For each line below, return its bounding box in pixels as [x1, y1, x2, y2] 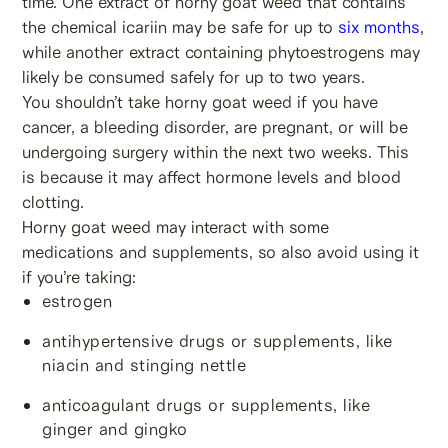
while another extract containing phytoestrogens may [22, 41, 421, 62]
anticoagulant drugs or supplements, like [42, 394, 371, 415]
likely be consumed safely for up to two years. [22, 66, 366, 87]
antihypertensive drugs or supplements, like [42, 330, 393, 351]
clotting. [22, 191, 85, 212]
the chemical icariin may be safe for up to [22, 16, 334, 37]
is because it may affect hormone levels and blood [22, 166, 402, 187]
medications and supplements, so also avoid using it [22, 241, 420, 262]
